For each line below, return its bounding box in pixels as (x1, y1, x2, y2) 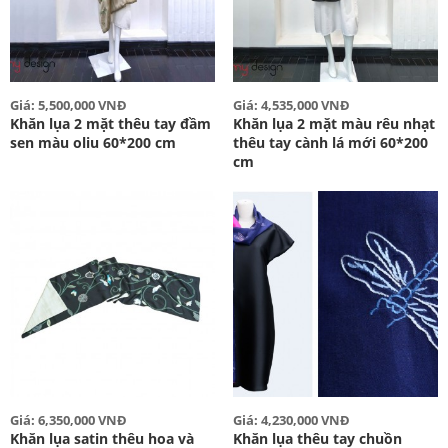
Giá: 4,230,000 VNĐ (232, 410, 350, 429)
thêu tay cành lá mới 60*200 (232, 133, 428, 153)
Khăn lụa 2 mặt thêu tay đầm (10, 114, 211, 134)
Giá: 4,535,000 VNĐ (232, 96, 350, 115)
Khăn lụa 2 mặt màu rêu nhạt (232, 114, 435, 134)
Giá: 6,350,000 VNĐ (10, 410, 127, 429)
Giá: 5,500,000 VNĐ (10, 96, 127, 115)
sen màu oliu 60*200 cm (10, 133, 176, 153)
